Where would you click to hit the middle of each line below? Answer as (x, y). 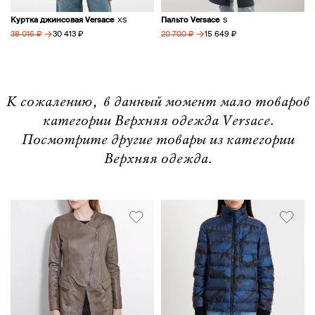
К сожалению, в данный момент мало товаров (157, 103)
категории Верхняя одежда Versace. (157, 122)
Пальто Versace (190, 20)
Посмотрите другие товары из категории (157, 141)
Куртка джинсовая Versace (62, 20)
